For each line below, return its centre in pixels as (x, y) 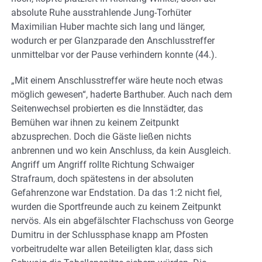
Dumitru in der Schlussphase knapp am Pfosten (110, 235)
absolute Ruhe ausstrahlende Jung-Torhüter (101, 13)
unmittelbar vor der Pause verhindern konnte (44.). (114, 55)
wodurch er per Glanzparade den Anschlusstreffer (113, 41)
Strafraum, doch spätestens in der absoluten (102, 179)
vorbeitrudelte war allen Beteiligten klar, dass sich (112, 249)
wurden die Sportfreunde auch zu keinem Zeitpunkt (116, 207)
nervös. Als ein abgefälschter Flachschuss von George (122, 221)
